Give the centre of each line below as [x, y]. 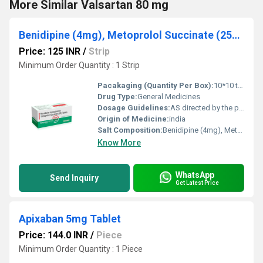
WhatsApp [195, 175]
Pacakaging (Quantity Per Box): [156, 85]
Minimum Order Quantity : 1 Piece [81, 249]
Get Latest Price [197, 183]
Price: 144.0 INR [53, 235]
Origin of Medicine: [133, 119]
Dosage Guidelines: [134, 108]
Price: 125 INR [50, 51]
